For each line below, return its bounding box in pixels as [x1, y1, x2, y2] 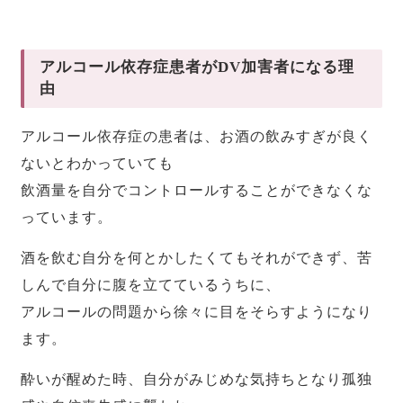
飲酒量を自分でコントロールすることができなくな [21, 182, 373, 198]
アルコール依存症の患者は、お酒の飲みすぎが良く [21, 128, 373, 144]
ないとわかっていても [21, 155, 175, 171]
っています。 [21, 209, 113, 225]
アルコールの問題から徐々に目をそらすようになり [21, 303, 373, 319]
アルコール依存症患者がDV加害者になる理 [40, 58, 355, 76]
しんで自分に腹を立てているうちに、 [21, 276, 282, 292]
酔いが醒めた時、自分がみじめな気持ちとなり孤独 [21, 371, 373, 387]
